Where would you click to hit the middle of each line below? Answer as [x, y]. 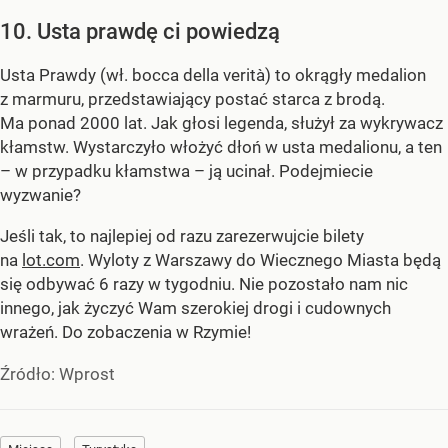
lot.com [51, 260]
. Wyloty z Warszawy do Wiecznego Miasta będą [260, 260]
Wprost [87, 374]
